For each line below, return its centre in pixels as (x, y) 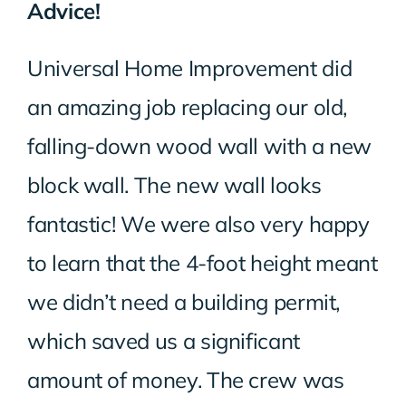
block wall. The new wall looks (174, 185)
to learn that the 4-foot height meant (202, 263)
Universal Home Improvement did (189, 68)
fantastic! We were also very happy (198, 224)
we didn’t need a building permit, (184, 302)
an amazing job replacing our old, (187, 107)
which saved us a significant (163, 341)
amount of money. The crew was (185, 380)
